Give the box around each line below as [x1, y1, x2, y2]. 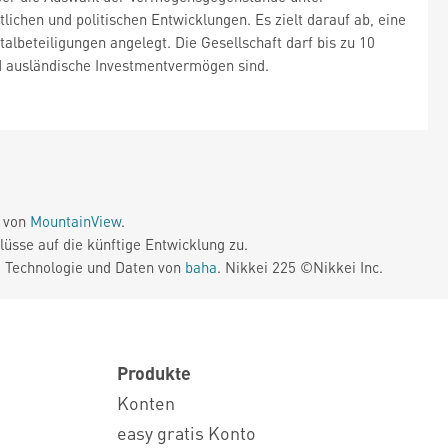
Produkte [117, 361, 191, 384]
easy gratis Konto [117, 420, 256, 444]
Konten [117, 390, 175, 414]
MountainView [30, 211, 121, 231]
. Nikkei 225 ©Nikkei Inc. [217, 257, 383, 277]
